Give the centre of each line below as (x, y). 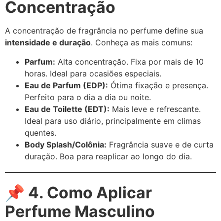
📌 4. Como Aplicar (78, 192)
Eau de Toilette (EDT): (67, 109)
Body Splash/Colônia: (66, 144)
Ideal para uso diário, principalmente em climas (113, 121)
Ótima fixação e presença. (158, 85)
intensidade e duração (48, 43)
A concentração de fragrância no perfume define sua (104, 31)
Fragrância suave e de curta (160, 144)
